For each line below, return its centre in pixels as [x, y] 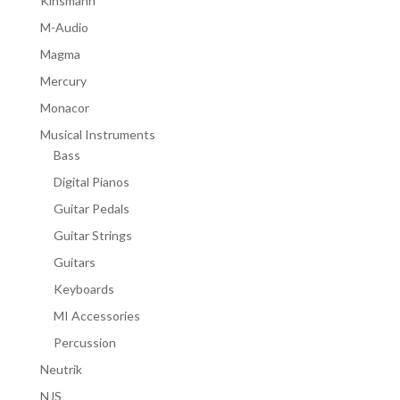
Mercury [63, 80]
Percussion [84, 342]
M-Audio [64, 27]
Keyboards [83, 288]
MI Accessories [96, 315]
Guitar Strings [92, 235]
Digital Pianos [91, 181]
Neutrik [61, 369]
